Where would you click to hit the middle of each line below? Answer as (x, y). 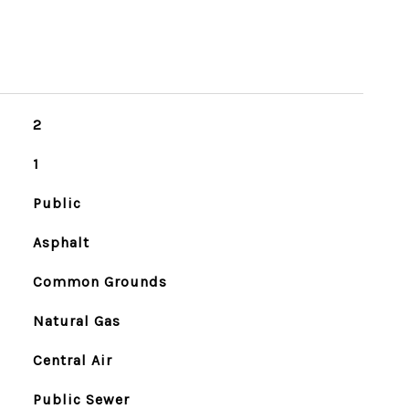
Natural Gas (76, 321)
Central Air (72, 360)
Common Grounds (100, 282)
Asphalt (61, 242)
